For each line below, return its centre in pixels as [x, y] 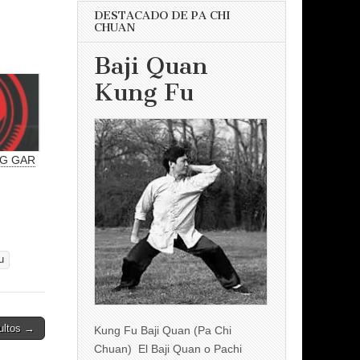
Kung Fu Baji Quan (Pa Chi [163, 330]
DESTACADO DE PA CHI [162, 15]
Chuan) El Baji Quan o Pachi [168, 348]
